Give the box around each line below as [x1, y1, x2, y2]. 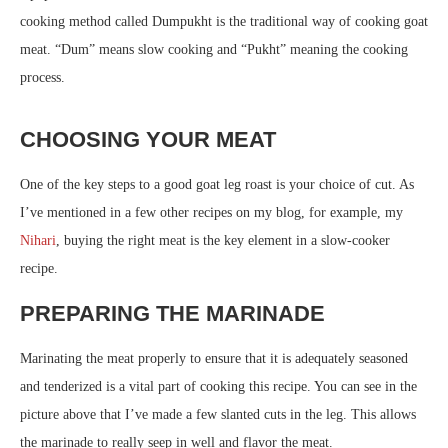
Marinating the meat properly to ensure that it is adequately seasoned [20, 351, 408, 366]
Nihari [20, 233, 56, 248]
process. [20, 70, 65, 85]
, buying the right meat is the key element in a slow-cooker [56, 233, 390, 248]
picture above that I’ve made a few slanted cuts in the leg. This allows [20, 407, 416, 422]
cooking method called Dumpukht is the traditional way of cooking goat [20, 14, 428, 29]
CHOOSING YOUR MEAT [20, 127, 276, 152]
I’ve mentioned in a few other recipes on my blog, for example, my [20, 205, 403, 220]
